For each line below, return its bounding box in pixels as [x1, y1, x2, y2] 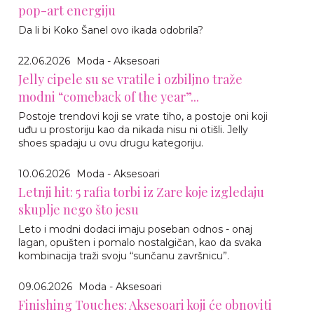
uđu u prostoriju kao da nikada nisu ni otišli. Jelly [18, 123, 248, 136]
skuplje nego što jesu [18, 200, 139, 218]
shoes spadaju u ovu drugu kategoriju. [18, 136, 203, 149]
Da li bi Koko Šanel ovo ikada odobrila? [18, 23, 203, 36]
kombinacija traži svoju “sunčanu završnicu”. [18, 249, 229, 262]
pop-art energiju [18, 1, 116, 19]
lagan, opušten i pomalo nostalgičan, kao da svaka [18, 235, 261, 249]
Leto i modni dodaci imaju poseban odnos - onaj [18, 222, 252, 235]
